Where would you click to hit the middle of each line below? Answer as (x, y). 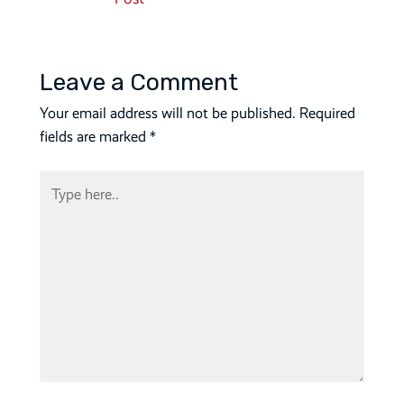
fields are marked (94, 136)
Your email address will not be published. (167, 113)
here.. (55, 205)
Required (327, 113)
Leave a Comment (138, 82)
